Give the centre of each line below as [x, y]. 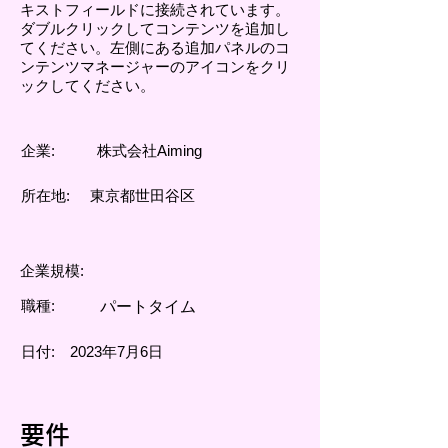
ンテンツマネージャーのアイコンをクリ [155, 66]
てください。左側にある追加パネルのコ [155, 47]
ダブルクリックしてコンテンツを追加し [155, 28]
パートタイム [148, 306]
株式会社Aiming [149, 150]
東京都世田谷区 [142, 195]
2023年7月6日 [116, 351]
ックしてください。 [87, 85]
